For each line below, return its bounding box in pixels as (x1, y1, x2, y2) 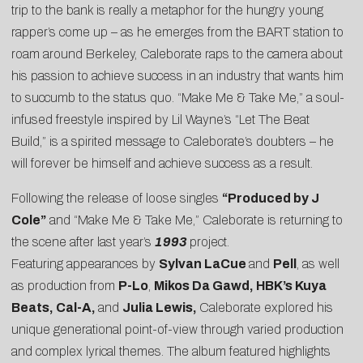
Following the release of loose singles (11, 190, 222, 205)
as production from (11, 278, 118, 293)
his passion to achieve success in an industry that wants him (11, 68, 344, 83)
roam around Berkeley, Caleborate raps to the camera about (11, 46, 343, 61)
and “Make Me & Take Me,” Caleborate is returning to (46, 212, 343, 227)
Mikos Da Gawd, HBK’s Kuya (154, 278, 327, 293)
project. (190, 234, 229, 249)
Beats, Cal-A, (11, 300, 98, 314)
